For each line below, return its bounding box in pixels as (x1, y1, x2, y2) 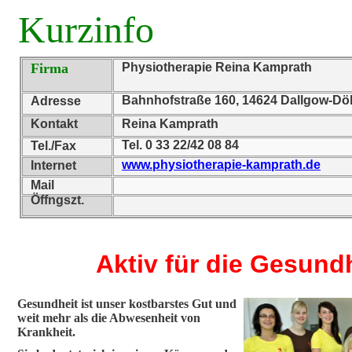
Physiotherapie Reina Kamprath (122, 60, 312, 74)
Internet (31, 159, 76, 172)
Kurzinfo (18, 9, 154, 50)
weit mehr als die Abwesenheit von (17, 311, 200, 324)
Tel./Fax (31, 139, 76, 152)
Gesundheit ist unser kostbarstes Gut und (17, 297, 236, 310)
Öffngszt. (31, 193, 84, 207)
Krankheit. (17, 325, 75, 339)
